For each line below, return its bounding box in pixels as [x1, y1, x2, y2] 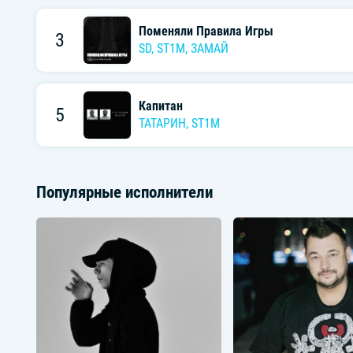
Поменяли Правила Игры [138, 24, 273, 39]
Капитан [138, 98, 183, 114]
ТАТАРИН [138, 116, 186, 132]
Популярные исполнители [35, 182, 213, 202]
